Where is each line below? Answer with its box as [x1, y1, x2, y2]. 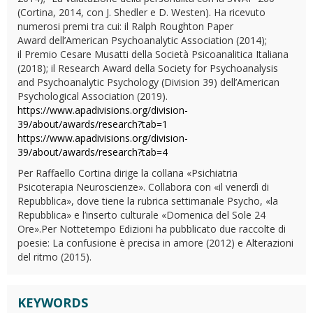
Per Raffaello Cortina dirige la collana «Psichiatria [17, 166, 238, 180]
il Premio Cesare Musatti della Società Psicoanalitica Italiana [17, 48, 289, 61]
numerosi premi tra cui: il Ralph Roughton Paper [17, 20, 233, 33]
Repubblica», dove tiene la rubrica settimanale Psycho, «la [17, 194, 278, 208]
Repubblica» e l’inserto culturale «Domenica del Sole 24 [17, 208, 265, 221]
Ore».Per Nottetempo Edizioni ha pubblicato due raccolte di [17, 222, 286, 235]
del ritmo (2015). [17, 250, 92, 263]
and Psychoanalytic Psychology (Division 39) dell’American [17, 75, 279, 89]
